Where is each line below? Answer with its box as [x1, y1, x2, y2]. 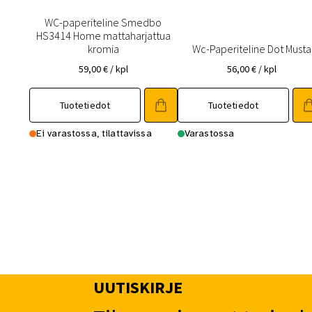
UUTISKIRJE [93, 276, 183, 298]
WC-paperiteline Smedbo [45, 15, 162, 29]
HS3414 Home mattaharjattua [36, 28, 171, 42]
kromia [87, 41, 119, 56]
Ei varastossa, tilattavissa [36, 127, 152, 140]
